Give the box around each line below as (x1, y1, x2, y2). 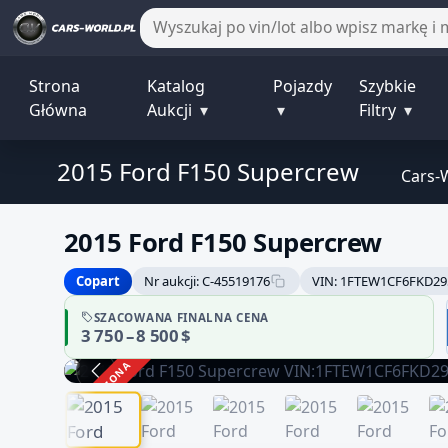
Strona (28, 75, 80, 98)
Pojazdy (273, 75, 333, 98)
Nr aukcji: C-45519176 (144, 271, 270, 290)
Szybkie (359, 75, 417, 98)
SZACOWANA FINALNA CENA (93, 309, 269, 325)
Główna (28, 99, 87, 122)
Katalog (146, 75, 205, 98)
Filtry (359, 99, 401, 122)
